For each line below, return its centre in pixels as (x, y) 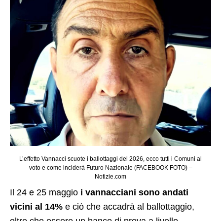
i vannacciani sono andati (134, 192)
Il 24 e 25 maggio (45, 192)
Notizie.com (110, 176)
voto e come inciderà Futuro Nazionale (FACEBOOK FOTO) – (110, 167)
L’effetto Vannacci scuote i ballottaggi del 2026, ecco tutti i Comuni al (110, 159)
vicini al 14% (36, 206)
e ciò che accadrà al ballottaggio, (129, 206)
